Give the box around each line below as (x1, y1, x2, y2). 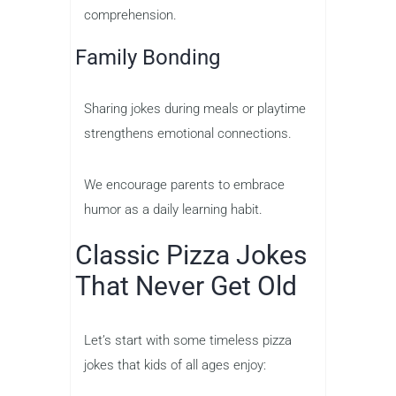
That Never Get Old (75, 270, 297, 302)
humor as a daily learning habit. (84, 202, 263, 218)
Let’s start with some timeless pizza (84, 332, 292, 349)
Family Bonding (75, 45, 220, 71)
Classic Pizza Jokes (75, 240, 307, 271)
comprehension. (84, 7, 177, 24)
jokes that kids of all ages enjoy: (84, 357, 266, 374)
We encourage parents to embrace (84, 177, 285, 194)
